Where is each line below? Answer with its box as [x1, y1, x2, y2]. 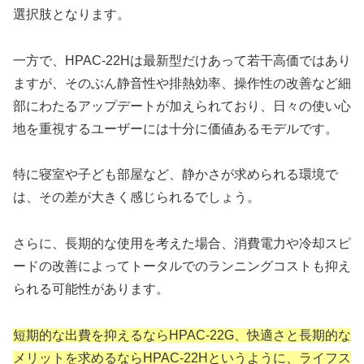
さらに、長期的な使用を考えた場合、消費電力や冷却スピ [13, 236, 351, 251]
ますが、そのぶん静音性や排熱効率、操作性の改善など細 [13, 76, 351, 90]
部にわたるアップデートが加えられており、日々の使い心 [13, 98, 351, 113]
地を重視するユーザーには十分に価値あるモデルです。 [13, 121, 338, 136]
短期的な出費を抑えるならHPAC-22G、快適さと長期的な [13, 327, 351, 342]
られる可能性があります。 [13, 282, 169, 297]
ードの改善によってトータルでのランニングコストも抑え [13, 259, 351, 274]
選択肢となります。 [13, 6, 130, 21]
